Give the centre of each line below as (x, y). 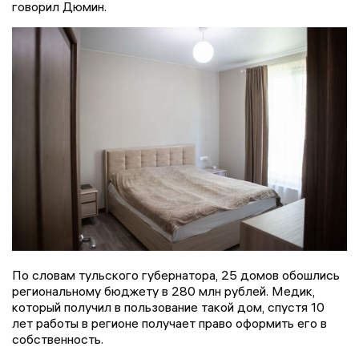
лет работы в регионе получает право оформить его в (169, 323)
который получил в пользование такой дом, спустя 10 (168, 307)
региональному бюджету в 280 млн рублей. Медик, (163, 291)
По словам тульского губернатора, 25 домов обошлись (176, 275)
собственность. (59, 339)
